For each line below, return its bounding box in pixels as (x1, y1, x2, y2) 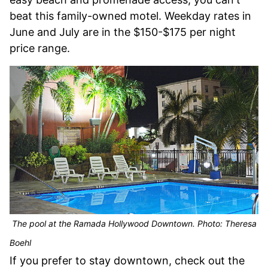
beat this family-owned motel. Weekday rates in (10, 10, 251, 23)
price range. (10, 42, 70, 55)
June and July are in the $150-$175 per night (10, 26, 236, 39)
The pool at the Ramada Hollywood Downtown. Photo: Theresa (10, 218, 257, 229)
